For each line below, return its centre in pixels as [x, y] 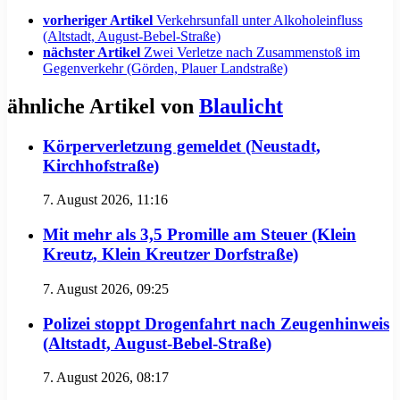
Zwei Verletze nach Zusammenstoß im [252, 52]
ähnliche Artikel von [103, 106]
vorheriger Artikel [98, 20]
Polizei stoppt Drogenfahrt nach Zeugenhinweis [216, 323]
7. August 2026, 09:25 [106, 288]
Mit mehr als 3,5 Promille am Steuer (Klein [200, 235]
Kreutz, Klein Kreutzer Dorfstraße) [171, 254]
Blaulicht [241, 106]
